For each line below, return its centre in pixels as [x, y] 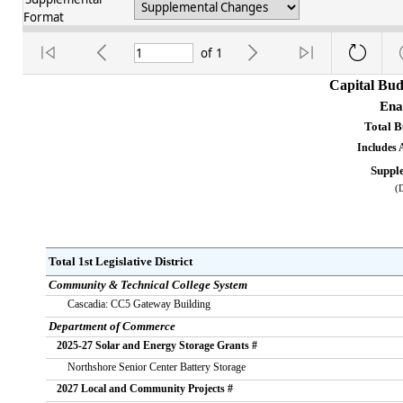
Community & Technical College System [148, 285]
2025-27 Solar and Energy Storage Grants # [157, 345]
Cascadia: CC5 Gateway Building [139, 304]
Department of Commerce [112, 326]
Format [44, 17]
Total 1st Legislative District [135, 261]
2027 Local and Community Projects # [144, 389]
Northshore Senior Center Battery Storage [156, 367]
